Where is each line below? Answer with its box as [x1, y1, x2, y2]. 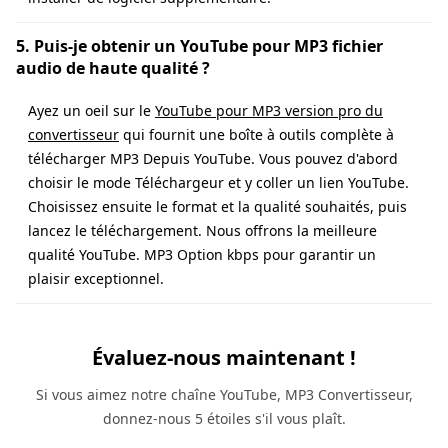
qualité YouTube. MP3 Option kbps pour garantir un [28, 244, 376, 264]
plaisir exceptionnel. [28, 268, 164, 288]
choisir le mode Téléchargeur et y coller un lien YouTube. [28, 172, 409, 192]
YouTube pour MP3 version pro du [155, 100, 383, 120]
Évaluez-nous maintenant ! [92, 343, 356, 371]
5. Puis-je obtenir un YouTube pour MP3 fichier [16, 34, 383, 57]
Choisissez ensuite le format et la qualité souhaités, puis [28, 196, 407, 216]
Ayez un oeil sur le [28, 100, 155, 120]
